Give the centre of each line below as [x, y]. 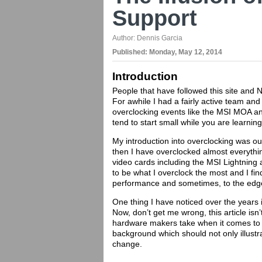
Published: [131, 52]
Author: [125, 38]
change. [127, 244]
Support [155, 18]
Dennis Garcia [160, 38]
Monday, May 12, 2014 [186, 52]
